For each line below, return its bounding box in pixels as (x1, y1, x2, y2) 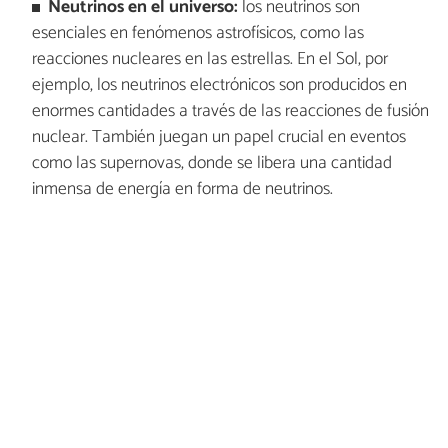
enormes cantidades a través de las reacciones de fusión (31, 97, 429, 127)
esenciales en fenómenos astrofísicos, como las (31, 19, 364, 49)
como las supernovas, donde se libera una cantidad (31, 149, 392, 179)
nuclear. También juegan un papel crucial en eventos (31, 123, 406, 153)
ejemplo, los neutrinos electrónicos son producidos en (31, 71, 407, 101)
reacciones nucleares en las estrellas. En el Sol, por (31, 45, 388, 75)
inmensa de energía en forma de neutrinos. (31, 175, 333, 205)
